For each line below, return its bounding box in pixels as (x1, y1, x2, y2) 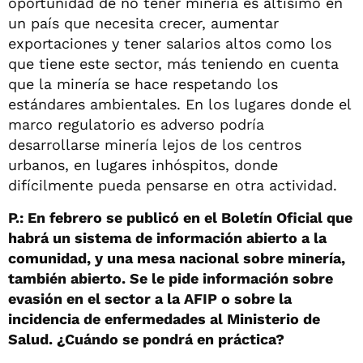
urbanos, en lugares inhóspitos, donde (8, 156, 278, 173)
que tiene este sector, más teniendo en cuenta (8, 54, 339, 72)
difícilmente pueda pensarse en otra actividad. (8, 176, 337, 194)
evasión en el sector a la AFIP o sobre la (8, 289, 292, 307)
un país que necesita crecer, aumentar (8, 14, 279, 32)
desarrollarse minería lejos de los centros (8, 135, 301, 153)
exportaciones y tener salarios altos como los (8, 34, 331, 52)
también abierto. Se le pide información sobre (8, 269, 333, 287)
